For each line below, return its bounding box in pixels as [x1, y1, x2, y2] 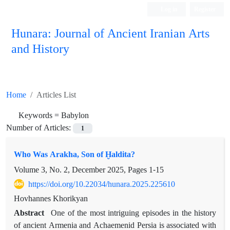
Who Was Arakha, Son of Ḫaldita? [14, 148, 135, 160]
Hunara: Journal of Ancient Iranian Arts [11, 24, 209, 41]
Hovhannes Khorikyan [14, 193, 88, 204]
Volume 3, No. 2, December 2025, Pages [14, 164, 149, 176]
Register [194, 5, 216, 13]
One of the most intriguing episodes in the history [51, 207, 217, 219]
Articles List [36, 89, 76, 100]
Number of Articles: [6, 122, 73, 133]
